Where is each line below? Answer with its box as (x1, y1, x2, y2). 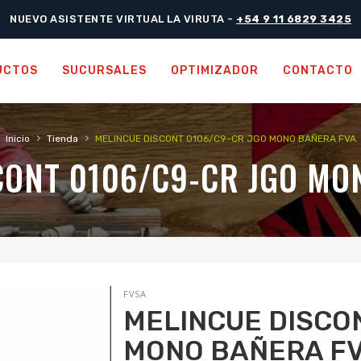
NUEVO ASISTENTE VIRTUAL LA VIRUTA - (10, 13, 236, 25)
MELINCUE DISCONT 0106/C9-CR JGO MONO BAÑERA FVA (94, 133, 356, 144)
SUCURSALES (62, 64, 147, 77)
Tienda (46, 133, 78, 144)
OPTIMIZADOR (171, 64, 259, 77)
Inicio (5, 133, 30, 144)
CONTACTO (283, 64, 353, 77)
